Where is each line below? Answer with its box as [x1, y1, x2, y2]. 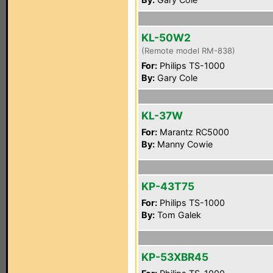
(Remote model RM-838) [141, 46, 235, 55]
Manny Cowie [155, 139, 213, 149]
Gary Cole [155, 73, 197, 83]
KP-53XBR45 [141, 250, 208, 263]
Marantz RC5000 [157, 127, 229, 137]
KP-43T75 [141, 180, 194, 193]
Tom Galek [155, 210, 201, 220]
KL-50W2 [141, 31, 191, 44]
